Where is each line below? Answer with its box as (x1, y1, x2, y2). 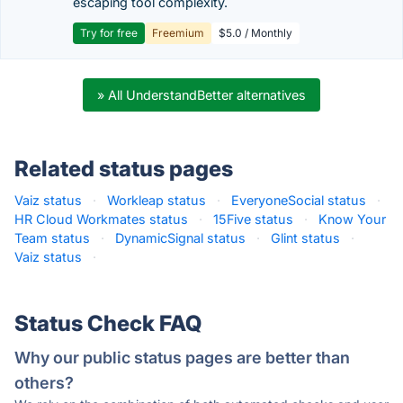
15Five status (213, 211, 293, 227)
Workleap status (107, 193, 206, 208)
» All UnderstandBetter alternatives (97, 87, 306, 103)
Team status (14, 230, 90, 246)
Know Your (318, 211, 386, 227)
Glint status (271, 230, 340, 246)
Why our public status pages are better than (14, 348, 350, 367)
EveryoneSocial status (231, 193, 366, 208)
